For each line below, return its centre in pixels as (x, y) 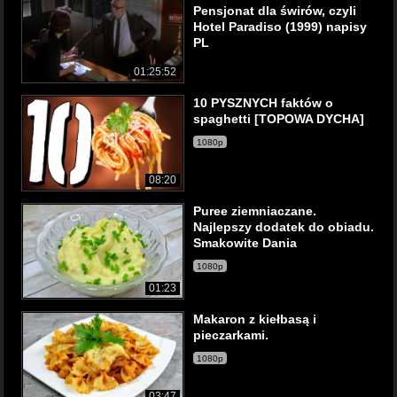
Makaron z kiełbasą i (255, 319)
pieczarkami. (231, 335)
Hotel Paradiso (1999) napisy (280, 27)
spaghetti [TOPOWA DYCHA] (279, 119)
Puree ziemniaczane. (255, 211)
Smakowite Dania (245, 243)
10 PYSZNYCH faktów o (263, 103)
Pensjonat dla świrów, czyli (275, 11)
